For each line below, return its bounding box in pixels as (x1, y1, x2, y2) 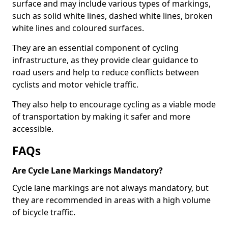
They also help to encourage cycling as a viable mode (12, 99, 216, 110)
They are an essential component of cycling (12, 42, 179, 53)
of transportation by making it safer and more (12, 111, 190, 122)
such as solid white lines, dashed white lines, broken (12, 10, 213, 21)
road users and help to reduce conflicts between (12, 67, 199, 78)
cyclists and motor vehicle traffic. (12, 79, 138, 90)
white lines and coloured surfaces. (12, 22, 144, 34)
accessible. (12, 123, 53, 134)
